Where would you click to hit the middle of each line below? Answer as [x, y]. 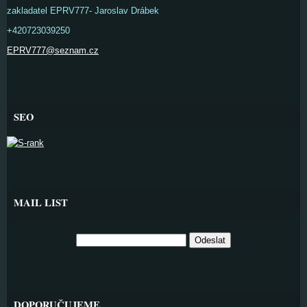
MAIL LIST [41, 202]
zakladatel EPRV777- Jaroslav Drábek [83, 10]
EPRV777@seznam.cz [53, 50]
